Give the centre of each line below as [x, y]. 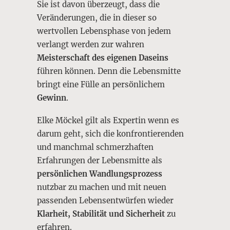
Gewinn [52, 98]
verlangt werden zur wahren [91, 44]
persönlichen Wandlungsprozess [100, 174]
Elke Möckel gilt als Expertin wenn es [108, 120]
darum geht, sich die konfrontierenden [110, 134]
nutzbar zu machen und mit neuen [102, 187]
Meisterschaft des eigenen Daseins [103, 58]
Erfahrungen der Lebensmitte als [100, 160]
